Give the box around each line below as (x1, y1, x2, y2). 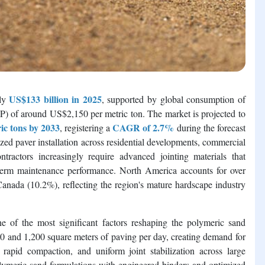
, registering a (60, 121, 113, 134)
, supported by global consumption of (101, 92, 245, 105)
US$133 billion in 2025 (9, 92, 102, 106)
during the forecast (174, 121, 245, 134)
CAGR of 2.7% (112, 120, 174, 134)
